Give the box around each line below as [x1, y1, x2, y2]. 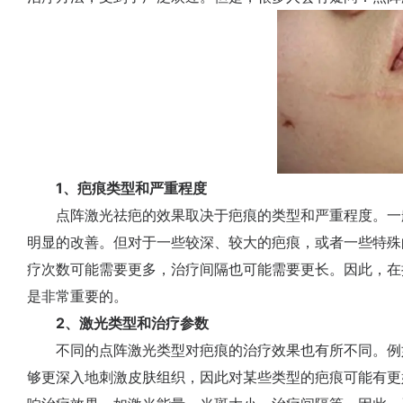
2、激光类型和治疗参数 [41, 314, 209, 332]
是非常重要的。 [27, 287, 128, 305]
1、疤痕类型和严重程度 [27, 179, 207, 197]
